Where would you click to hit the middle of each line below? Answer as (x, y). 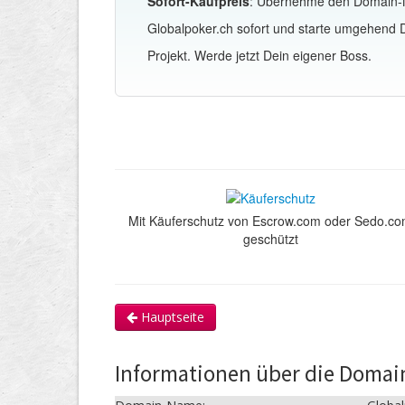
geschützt (270, 239)
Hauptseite (171, 317)
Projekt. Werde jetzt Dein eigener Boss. (259, 56)
